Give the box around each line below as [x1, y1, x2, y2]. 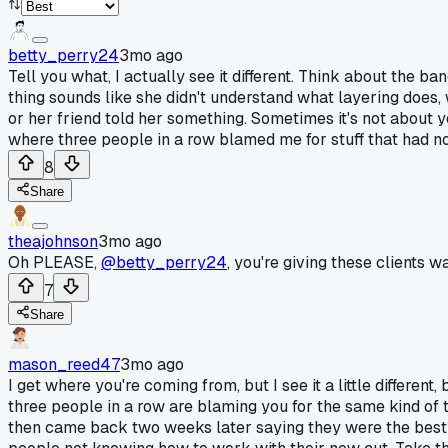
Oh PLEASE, [8, 251, 101, 273]
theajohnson [8, 230, 98, 252]
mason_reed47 [8, 353, 120, 375]
